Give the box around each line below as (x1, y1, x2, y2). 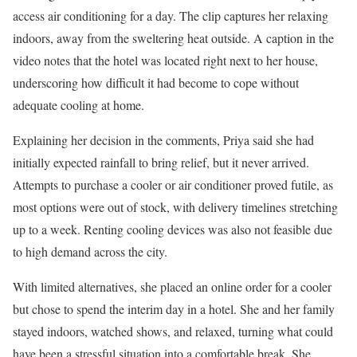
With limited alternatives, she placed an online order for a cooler (13, 278, 331, 295)
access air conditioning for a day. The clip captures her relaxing (13, 7, 328, 24)
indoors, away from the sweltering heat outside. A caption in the (13, 29, 334, 46)
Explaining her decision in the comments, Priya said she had (13, 131, 314, 148)
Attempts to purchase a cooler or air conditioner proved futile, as (13, 176, 333, 193)
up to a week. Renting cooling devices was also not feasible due (13, 221, 332, 237)
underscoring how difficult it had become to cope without (13, 74, 299, 91)
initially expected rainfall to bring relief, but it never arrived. (13, 154, 309, 171)
